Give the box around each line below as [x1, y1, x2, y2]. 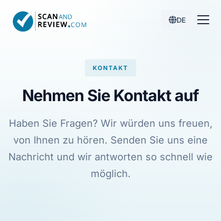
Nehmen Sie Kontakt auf [22, 86, 199, 105]
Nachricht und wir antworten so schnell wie [8, 151, 213, 163]
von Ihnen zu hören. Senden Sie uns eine [13, 134, 208, 146]
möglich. [90, 168, 131, 180]
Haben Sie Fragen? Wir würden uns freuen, [8, 117, 213, 129]
